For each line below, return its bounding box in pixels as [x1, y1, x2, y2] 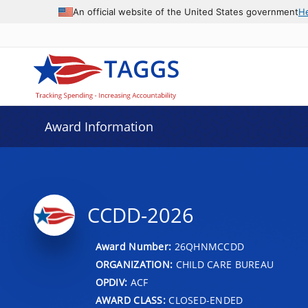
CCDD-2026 [87, 201, 194, 229]
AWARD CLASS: [95, 293, 166, 307]
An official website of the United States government [73, 5, 298, 17]
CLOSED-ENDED [165, 293, 243, 307]
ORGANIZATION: [95, 257, 173, 271]
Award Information [44, 118, 153, 135]
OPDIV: [95, 275, 128, 289]
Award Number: [95, 239, 175, 253]
